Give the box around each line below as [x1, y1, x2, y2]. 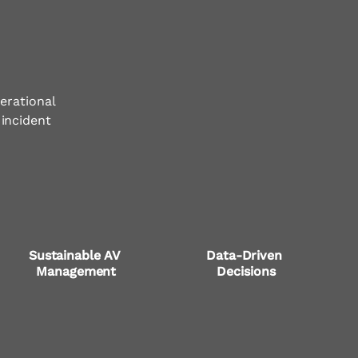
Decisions [217, 264, 276, 280]
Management [36, 264, 117, 280]
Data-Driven [205, 248, 286, 264]
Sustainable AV [28, 248, 124, 264]
